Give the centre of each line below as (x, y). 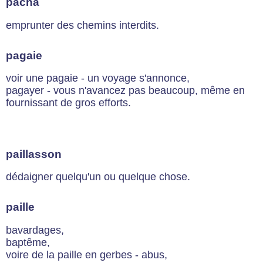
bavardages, (35, 230)
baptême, (28, 242)
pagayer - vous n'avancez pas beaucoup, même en (125, 91)
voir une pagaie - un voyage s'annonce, (98, 78)
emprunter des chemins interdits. (82, 25)
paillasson (34, 154)
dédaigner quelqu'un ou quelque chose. (98, 177)
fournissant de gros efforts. (68, 103)
